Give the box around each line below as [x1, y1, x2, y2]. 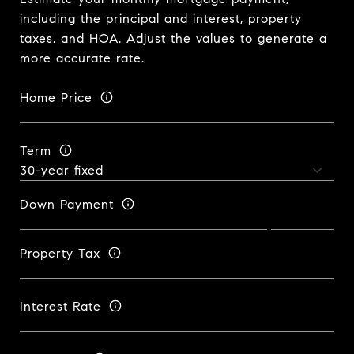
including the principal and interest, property [20, 11, 302, 26]
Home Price [20, 89, 92, 105]
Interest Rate [20, 298, 101, 314]
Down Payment [20, 196, 114, 212]
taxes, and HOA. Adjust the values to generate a [20, 31, 327, 46]
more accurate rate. [20, 51, 145, 66]
